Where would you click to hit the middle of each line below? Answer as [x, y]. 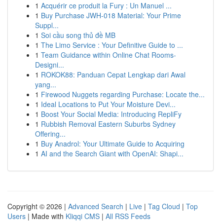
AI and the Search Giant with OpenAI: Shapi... [112, 153]
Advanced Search [96, 206]
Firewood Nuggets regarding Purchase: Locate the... [123, 94]
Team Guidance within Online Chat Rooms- [109, 55]
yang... [46, 84]
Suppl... [47, 25]
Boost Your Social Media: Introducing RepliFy [111, 114]
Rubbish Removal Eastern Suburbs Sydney [108, 124]
